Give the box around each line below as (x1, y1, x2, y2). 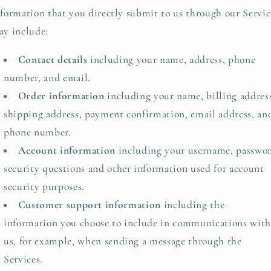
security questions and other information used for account (4, 162, 264, 175)
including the (161, 198, 225, 212)
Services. (4, 253, 43, 266)
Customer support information (18, 198, 162, 212)
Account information (18, 144, 116, 157)
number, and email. (4, 71, 91, 85)
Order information (18, 90, 105, 103)
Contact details (18, 53, 88, 67)
